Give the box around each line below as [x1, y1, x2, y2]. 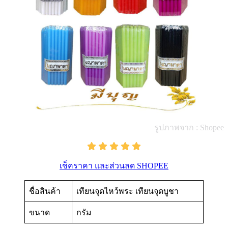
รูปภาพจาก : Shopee [154, 123, 224, 132]
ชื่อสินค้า [29, 187, 61, 196]
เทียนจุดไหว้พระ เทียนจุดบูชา [76, 187, 179, 196]
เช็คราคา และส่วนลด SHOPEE [60, 161, 168, 170]
